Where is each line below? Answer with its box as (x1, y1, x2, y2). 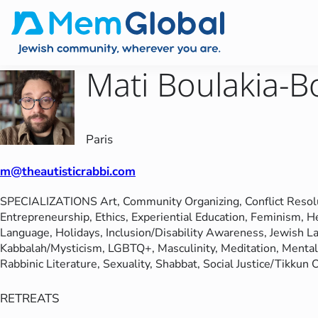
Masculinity (158, 241, 215, 257)
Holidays (55, 225, 100, 241)
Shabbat (155, 256, 197, 273)
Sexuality (103, 256, 150, 273)
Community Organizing (123, 194, 239, 210)
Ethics (95, 209, 126, 226)
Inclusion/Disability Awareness (106, 225, 264, 241)
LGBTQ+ (108, 241, 152, 257)
